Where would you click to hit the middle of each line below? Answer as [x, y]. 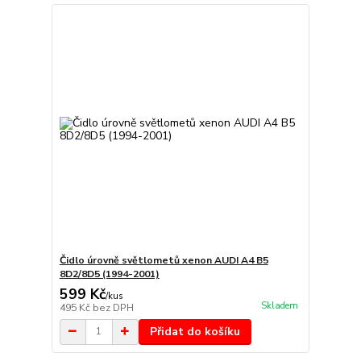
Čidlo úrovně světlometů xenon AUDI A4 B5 [164, 260]
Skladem [279, 306]
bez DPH [113, 307]
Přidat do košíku [195, 331]
